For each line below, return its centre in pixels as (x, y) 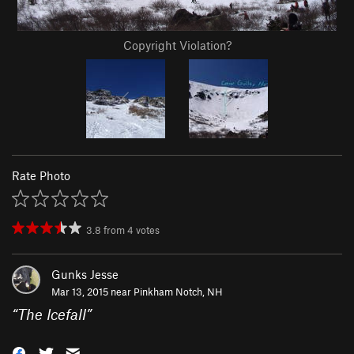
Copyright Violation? (177, 45)
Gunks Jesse (85, 275)
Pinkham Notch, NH (178, 292)
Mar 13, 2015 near (92, 292)
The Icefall (52, 314)
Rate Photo (41, 176)
